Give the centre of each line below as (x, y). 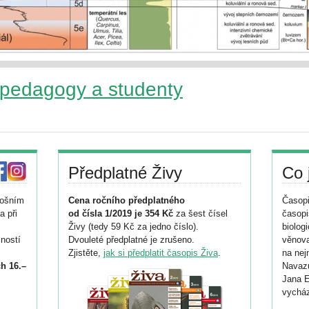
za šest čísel (200, 213)
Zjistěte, (86, 253)
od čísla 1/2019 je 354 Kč (121, 213)
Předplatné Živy (125, 173)
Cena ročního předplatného (127, 200)
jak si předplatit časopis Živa (161, 253)
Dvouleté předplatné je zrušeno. (131, 240)
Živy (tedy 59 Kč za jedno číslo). (133, 227)
